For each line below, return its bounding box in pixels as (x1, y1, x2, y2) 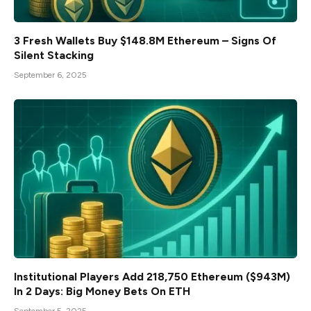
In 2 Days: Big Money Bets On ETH (14, 285, 190, 299)
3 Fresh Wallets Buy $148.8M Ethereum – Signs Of (14, 33, 276, 47)
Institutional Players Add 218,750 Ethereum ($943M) (14, 270, 290, 284)
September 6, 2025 (14, 69, 87, 80)
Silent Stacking (14, 48, 94, 62)
